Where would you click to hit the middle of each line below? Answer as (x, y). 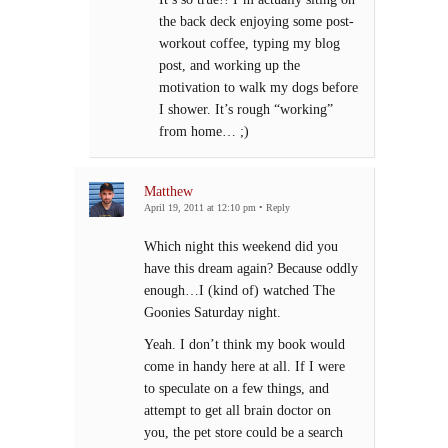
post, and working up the (229, 65)
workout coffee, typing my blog (249, 43)
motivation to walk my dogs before (258, 87)
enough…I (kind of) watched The (239, 290)
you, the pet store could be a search (243, 432)
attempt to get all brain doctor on (237, 410)
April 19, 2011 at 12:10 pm (200, 208)
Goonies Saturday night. (212, 312)
